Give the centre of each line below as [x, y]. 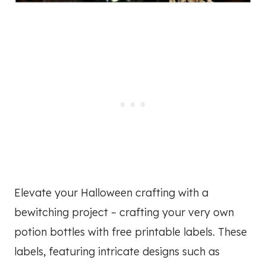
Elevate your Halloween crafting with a [111, 193]
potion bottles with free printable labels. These [131, 232]
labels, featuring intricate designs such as [117, 252]
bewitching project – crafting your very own [124, 213]
